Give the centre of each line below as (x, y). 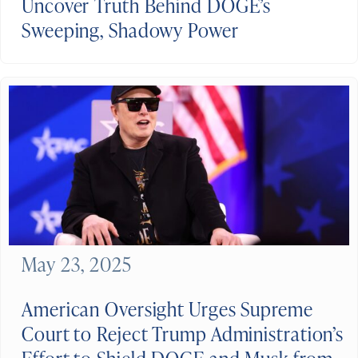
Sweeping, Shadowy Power (130, 30)
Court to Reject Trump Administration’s (183, 334)
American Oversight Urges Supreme (167, 309)
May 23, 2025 (77, 265)
